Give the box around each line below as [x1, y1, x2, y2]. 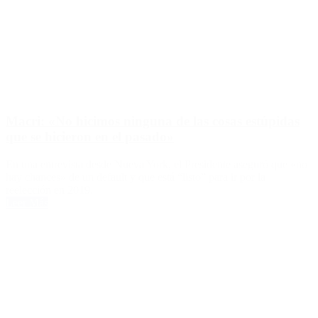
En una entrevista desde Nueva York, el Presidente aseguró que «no [6, 158, 307, 171]
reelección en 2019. [6, 184, 93, 197]
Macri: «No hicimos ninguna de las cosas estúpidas [6, 114, 300, 129]
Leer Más [6, 197, 48, 209]
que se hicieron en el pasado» [6, 129, 174, 145]
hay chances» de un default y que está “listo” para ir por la [6, 171, 265, 184]
